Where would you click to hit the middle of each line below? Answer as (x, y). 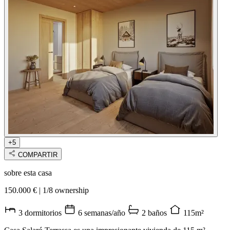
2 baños (155, 213)
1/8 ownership (65, 190)
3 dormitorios (41, 213)
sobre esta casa (28, 173)
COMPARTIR (38, 155)
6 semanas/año (103, 213)
